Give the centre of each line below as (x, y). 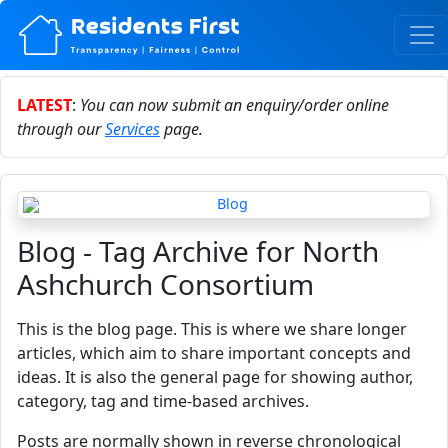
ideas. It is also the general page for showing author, (215, 377)
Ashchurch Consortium (165, 284)
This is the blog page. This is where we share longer (212, 329)
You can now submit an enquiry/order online (234, 105)
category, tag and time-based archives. (163, 401)
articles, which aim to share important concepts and (214, 353)
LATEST (44, 105)
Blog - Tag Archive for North (198, 251)
